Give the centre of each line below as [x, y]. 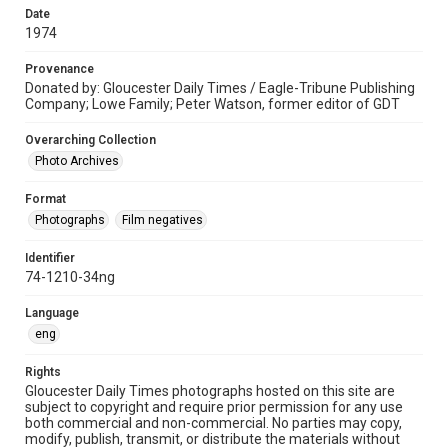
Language [52, 313]
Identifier [50, 258]
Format [45, 199]
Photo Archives [77, 161]
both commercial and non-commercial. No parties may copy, [213, 423]
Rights [43, 372]
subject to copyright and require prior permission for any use [214, 407]
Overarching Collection [90, 140]
